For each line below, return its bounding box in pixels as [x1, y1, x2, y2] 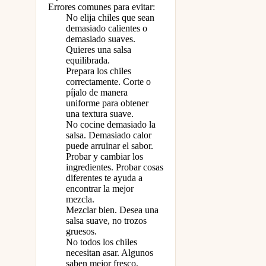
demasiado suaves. [66, 34, 135, 45]
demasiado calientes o [66, 23, 147, 34]
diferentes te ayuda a [66, 173, 142, 183]
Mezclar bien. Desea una [66, 205, 159, 216]
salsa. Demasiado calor [66, 130, 151, 141]
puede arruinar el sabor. [66, 141, 153, 151]
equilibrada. [66, 55, 110, 66]
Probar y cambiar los [66, 151, 143, 162]
